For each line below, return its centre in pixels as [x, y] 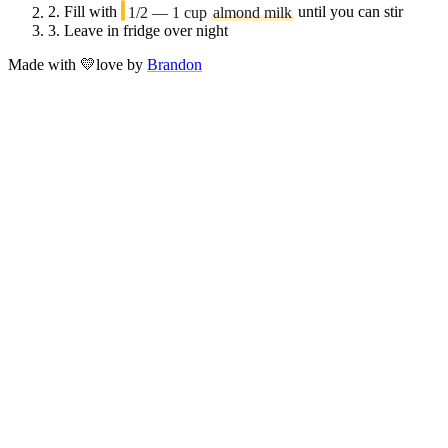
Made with [44, 64]
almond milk [252, 12]
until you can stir [348, 12]
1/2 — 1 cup [167, 12]
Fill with [92, 12]
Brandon [174, 64]
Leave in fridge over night [146, 30]
